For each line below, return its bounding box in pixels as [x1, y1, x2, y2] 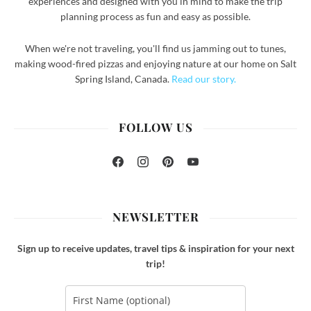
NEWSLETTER [112, 209, 199, 225]
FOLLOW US [118, 119, 193, 135]
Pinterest [167, 165, 208, 178]
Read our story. [171, 73, 236, 85]
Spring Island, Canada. [75, 73, 171, 85]
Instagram [142, 165, 186, 178]
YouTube [192, 165, 230, 178]
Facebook [117, 165, 160, 178]
